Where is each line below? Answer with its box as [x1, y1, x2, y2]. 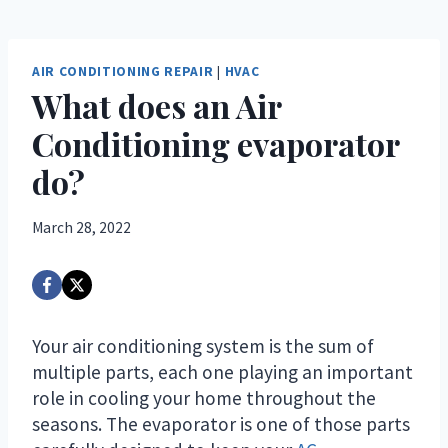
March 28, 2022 [32, 217, 131, 237]
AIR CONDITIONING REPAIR [32, 62, 214, 80]
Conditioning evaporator [32, 122, 399, 166]
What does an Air [32, 84, 281, 128]
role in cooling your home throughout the [32, 385, 376, 410]
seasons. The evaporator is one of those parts [32, 411, 410, 436]
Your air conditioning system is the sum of [32, 333, 374, 358]
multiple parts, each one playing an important [32, 359, 413, 384]
